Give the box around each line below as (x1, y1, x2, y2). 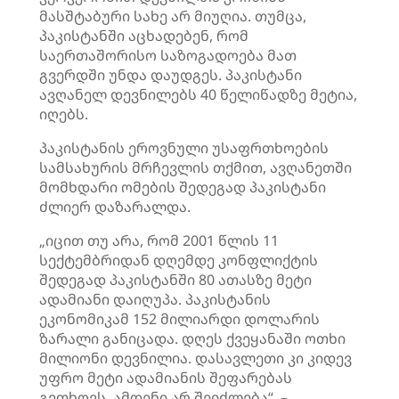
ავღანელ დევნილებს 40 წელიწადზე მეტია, (39, 85, 357, 104)
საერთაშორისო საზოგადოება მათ (39, 45, 297, 65)
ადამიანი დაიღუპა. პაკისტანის (39, 289, 271, 309)
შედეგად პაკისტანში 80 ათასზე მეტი (39, 270, 312, 289)
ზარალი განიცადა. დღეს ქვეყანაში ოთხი (39, 329, 346, 348)
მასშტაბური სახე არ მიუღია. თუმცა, (39, 6, 306, 26)
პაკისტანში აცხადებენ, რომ (39, 26, 248, 45)
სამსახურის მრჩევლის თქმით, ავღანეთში (39, 158, 352, 177)
